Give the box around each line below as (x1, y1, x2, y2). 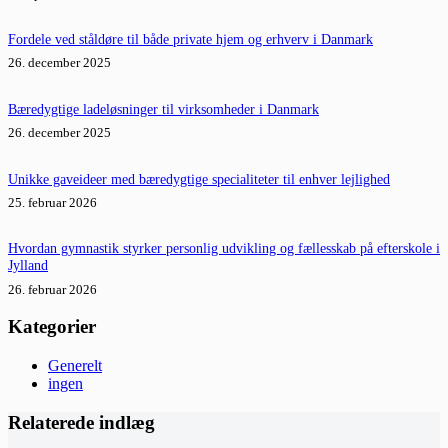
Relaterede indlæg (8, 411, 155, 433)
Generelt (48, 356, 102, 374)
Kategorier (8, 316, 96, 338)
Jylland (8, 257, 48, 274)
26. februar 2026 (8, 281, 97, 297)
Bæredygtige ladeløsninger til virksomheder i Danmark (8, 101, 319, 118)
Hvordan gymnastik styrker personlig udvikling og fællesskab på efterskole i (8, 240, 440, 257)
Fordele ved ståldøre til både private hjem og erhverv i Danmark (8, 31, 373, 48)
